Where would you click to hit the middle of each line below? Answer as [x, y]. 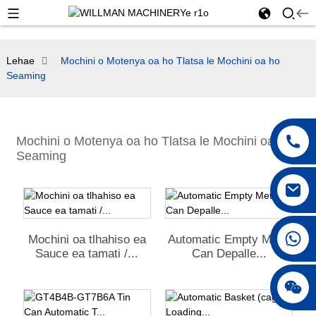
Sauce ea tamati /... [87, 254]
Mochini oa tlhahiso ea [87, 239]
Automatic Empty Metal [229, 239]
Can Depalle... [229, 254]
